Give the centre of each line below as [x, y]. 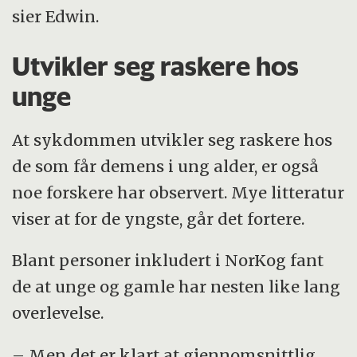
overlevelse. [58, 313]
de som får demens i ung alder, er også [166, 166]
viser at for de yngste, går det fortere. [159, 218]
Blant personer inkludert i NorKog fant [168, 261]
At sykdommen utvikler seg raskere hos [173, 139]
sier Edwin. [56, 17]
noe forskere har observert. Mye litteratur [178, 192]
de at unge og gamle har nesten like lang [177, 287]
